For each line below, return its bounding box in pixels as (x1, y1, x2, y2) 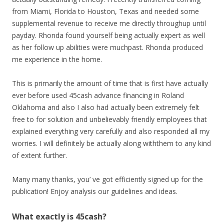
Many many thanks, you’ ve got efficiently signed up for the (12, 174, 203, 184)
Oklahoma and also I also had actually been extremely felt (12, 102, 199, 112)
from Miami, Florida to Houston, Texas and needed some (12, 6, 199, 16)
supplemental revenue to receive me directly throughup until (12, 18, 206, 28)
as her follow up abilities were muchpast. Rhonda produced (12, 42, 203, 52)
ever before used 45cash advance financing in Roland (12, 90, 184, 100)
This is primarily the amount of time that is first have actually (12, 78, 208, 88)
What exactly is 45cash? (12, 211, 106, 222)
